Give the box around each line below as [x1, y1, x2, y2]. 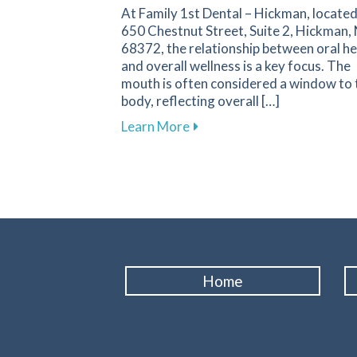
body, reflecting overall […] [121, 92, 280, 110]
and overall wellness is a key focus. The [121, 57, 351, 75]
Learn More [121, 118, 190, 135]
